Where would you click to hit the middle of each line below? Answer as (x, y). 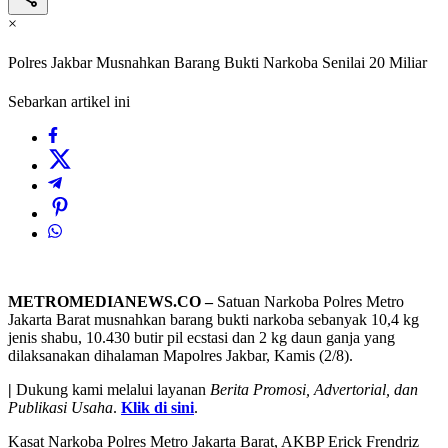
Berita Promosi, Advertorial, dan (314, 390)
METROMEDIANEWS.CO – (110, 302)
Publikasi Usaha (60, 408)
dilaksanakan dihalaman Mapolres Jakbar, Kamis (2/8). (180, 356)
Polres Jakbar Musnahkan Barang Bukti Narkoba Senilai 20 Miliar (217, 63)
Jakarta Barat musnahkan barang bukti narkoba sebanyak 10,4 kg (213, 320)
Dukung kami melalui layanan (111, 390)
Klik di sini (157, 408)
